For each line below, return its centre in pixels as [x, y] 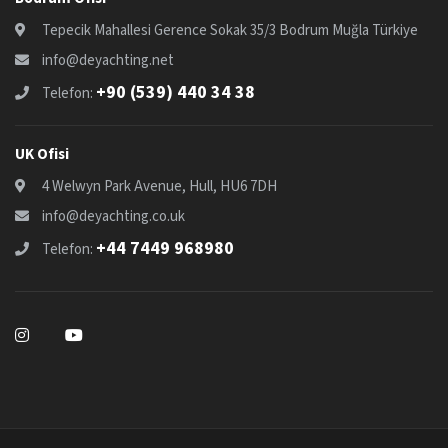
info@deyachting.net [108, 60]
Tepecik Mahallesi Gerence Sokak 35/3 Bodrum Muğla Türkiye [230, 30]
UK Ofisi [42, 154]
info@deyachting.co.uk [113, 217]
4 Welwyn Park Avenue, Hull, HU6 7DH [159, 187]
